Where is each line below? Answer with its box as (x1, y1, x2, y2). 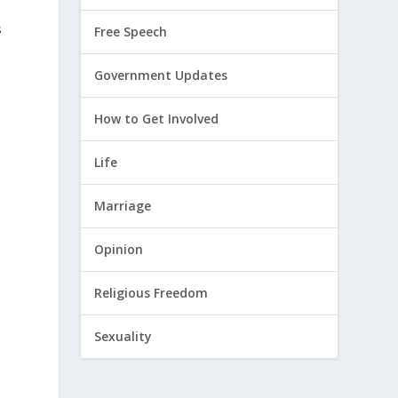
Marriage (94, 197, 152, 215)
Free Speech (94, 23, 168, 41)
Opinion (94, 241, 144, 259)
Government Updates (94, 67, 228, 84)
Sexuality (94, 328, 153, 346)
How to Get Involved (94, 110, 219, 128)
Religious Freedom (94, 284, 209, 302)
